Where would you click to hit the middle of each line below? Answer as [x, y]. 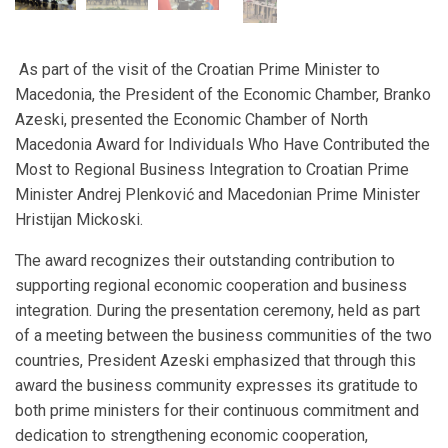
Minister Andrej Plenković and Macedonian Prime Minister [217, 195]
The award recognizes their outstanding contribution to [205, 261]
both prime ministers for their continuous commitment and [217, 411]
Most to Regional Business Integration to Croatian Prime [212, 170]
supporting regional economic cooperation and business [211, 286]
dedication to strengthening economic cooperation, [191, 436]
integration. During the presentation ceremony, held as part [217, 311]
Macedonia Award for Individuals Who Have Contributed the [222, 145]
